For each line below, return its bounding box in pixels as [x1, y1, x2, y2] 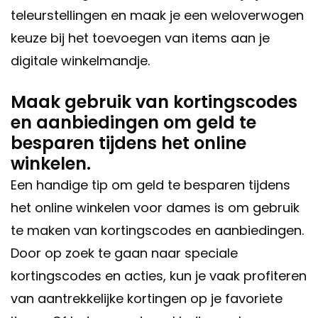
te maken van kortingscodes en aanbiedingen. [11, 221, 304, 240]
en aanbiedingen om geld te [11, 111, 256, 135]
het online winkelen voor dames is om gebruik [11, 199, 300, 217]
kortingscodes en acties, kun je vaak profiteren [11, 267, 307, 285]
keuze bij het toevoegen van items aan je [11, 29, 270, 48]
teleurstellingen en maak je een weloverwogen [11, 6, 304, 25]
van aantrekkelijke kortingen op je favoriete [11, 290, 283, 308]
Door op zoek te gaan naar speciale [11, 244, 238, 263]
